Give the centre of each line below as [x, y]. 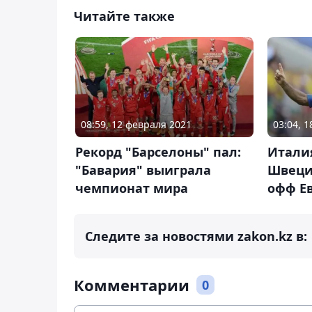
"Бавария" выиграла [143, 170]
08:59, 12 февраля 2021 [136, 125]
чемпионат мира [132, 188]
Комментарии [132, 285]
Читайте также [124, 16]
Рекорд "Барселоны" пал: [158, 152]
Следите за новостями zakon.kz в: [196, 236]
